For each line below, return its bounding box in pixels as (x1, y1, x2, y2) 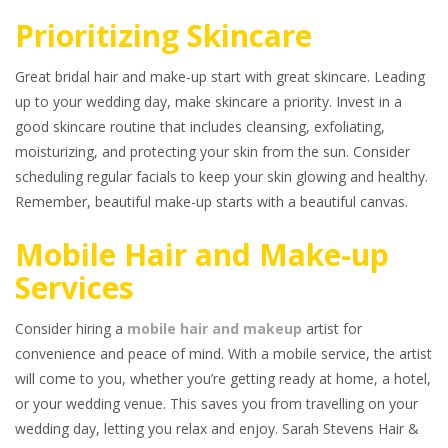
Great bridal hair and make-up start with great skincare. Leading (15, 67, 425, 86)
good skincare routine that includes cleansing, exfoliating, (15, 117, 385, 136)
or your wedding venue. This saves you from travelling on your (15, 394, 418, 413)
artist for (302, 319, 362, 338)
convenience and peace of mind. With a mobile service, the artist (15, 344, 432, 363)
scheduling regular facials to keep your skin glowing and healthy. (15, 167, 428, 186)
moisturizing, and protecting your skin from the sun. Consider (15, 142, 410, 161)
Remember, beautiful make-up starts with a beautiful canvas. (15, 192, 408, 211)
